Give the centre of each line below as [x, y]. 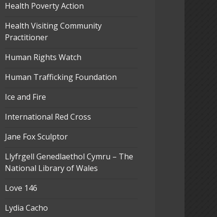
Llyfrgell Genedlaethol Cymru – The [69, 157]
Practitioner [26, 38]
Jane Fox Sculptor [36, 137]
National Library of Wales [51, 168]
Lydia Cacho [26, 208]
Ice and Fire [25, 97]
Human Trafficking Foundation [61, 77]
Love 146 [21, 188]
